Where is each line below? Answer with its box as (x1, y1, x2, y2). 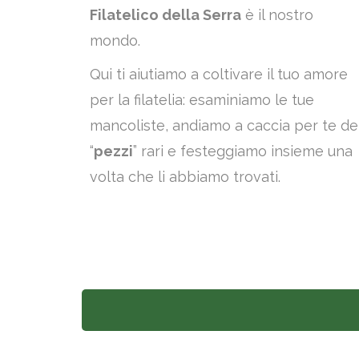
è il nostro (241, 6, 313, 23)
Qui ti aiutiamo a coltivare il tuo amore (90, 66, 348, 83)
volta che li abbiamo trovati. (90, 168, 280, 185)
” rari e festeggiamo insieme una (133, 143, 353, 159)
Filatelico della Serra (90, 6, 241, 23)
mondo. (90, 32, 140, 49)
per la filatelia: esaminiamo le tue (90, 91, 314, 108)
